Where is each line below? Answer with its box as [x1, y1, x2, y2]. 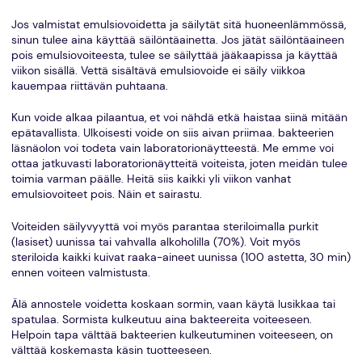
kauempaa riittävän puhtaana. [11, 78, 168, 93]
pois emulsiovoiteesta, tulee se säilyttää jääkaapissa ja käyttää [11, 48, 338, 62]
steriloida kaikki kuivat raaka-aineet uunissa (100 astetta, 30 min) [11, 250, 351, 264]
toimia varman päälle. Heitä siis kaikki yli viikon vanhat [11, 172, 291, 187]
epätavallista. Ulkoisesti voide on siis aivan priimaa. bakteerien [11, 126, 334, 141]
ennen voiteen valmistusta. [11, 265, 150, 280]
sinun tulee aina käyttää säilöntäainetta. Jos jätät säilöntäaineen [11, 32, 344, 47]
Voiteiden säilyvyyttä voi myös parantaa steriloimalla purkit [11, 219, 318, 234]
